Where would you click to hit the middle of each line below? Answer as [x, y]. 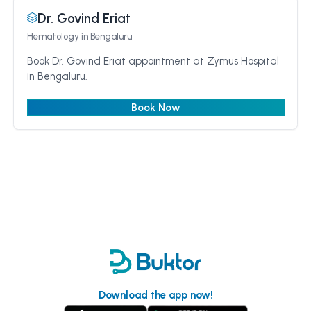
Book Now [155, 108]
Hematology [53, 36]
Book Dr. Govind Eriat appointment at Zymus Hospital [153, 61]
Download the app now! [155, 295]
